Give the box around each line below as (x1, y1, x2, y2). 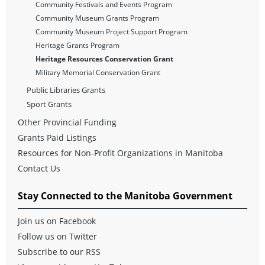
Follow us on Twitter (18, 231, 97, 243)
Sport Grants (27, 99, 72, 110)
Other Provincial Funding (18, 117, 117, 128)
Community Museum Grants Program (35, 14, 159, 23)
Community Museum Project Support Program (35, 27, 188, 37)
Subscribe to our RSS (18, 246, 101, 258)
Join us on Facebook (18, 215, 96, 227)
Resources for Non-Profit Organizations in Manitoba (18, 147, 223, 159)
